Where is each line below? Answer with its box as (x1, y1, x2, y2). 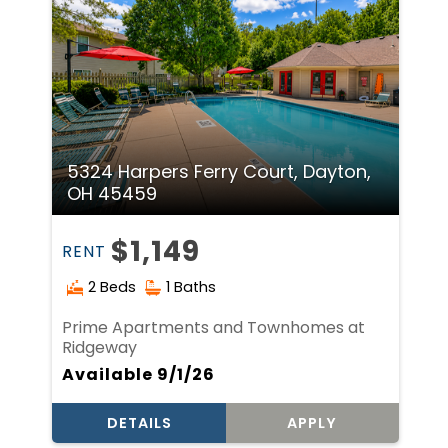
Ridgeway (62, 335, 138, 359)
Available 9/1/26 (62, 363, 216, 387)
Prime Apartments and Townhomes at (62, 315, 366, 339)
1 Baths (166, 277, 217, 298)
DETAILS (106, 413, 172, 434)
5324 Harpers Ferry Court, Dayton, (67, 159, 372, 185)
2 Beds (88, 277, 137, 298)
